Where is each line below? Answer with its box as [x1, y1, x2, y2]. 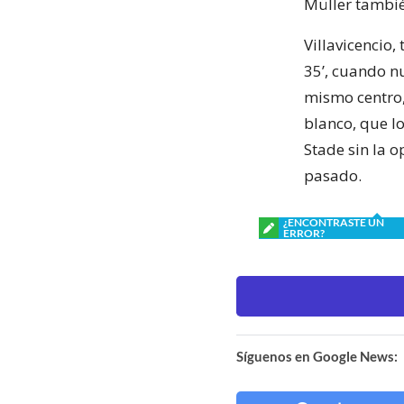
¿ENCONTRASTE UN [283, 215, 384, 229]
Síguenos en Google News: [236, 347, 398, 364]
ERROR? [283, 225, 325, 240]
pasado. [304, 164, 362, 186]
